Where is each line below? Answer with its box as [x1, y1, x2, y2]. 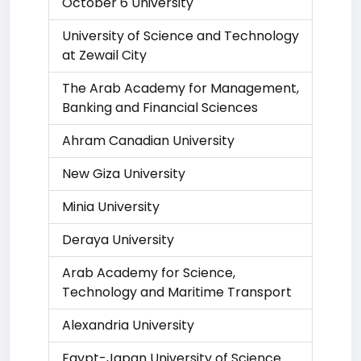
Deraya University [62, 230, 174, 249]
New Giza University [62, 164, 185, 183]
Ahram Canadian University [62, 131, 234, 150]
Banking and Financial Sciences [62, 98, 258, 117]
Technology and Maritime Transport [62, 283, 292, 301]
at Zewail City [62, 46, 147, 64]
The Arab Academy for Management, [62, 79, 299, 98]
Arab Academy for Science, [62, 263, 235, 282]
